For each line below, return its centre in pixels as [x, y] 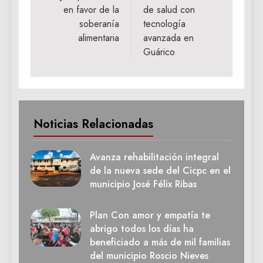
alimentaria [99, 38]
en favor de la [91, 10]
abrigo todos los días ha [142, 229]
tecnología [164, 24]
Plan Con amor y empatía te [150, 215]
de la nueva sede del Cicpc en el [160, 171]
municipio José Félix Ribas [143, 184]
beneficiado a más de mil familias [160, 242]
